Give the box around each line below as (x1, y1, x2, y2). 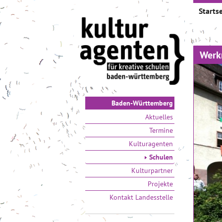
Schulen (147, 152, 173, 162)
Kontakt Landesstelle (110, 192, 173, 202)
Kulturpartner (131, 166, 173, 175)
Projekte (148, 179, 173, 188)
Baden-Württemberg (111, 98, 173, 108)
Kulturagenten (129, 139, 173, 148)
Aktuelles (145, 112, 173, 121)
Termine (149, 125, 173, 135)
